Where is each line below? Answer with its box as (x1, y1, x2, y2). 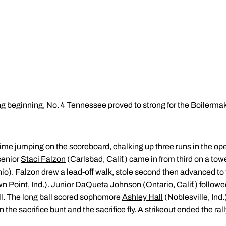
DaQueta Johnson (75, 180, 141, 189)
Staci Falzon (21, 155, 66, 163)
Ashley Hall (122, 193, 163, 201)
